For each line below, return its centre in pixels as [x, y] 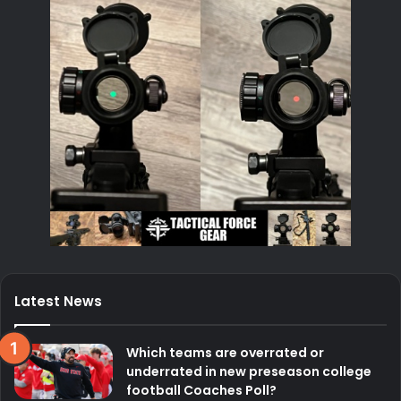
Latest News [58, 302]
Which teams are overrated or [225, 353]
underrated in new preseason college [249, 372]
